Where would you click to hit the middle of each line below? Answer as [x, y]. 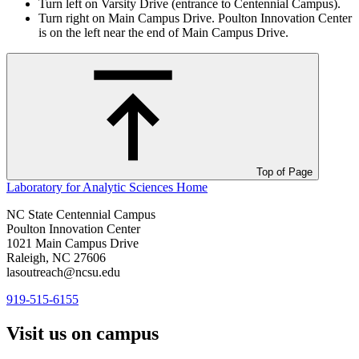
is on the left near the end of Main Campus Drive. [163, 32]
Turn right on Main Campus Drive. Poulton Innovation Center [195, 18]
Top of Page [284, 171]
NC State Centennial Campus [81, 214]
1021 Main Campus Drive [73, 243]
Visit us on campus [83, 333]
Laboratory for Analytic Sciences [90, 187]
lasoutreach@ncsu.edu [63, 272]
